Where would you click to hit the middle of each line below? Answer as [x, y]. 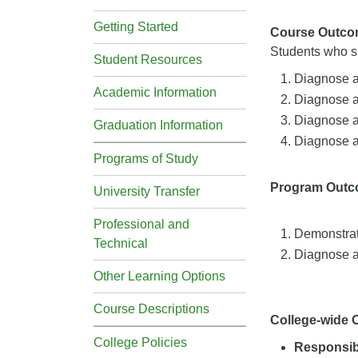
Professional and [141, 224]
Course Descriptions [151, 309]
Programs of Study [146, 159]
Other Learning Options [159, 276]
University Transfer [147, 191]
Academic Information [155, 92]
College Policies [140, 342]
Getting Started [136, 27]
